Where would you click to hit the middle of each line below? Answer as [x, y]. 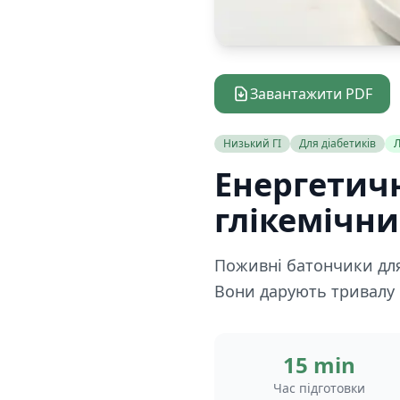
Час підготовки [319, 388]
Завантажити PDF [311, 94]
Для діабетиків [337, 143]
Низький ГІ [252, 143]
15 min [319, 365]
